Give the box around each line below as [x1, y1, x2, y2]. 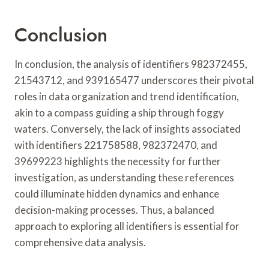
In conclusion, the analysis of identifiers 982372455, [14, 57, 247, 70]
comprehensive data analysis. [14, 235, 146, 249]
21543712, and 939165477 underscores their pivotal [14, 73, 254, 86]
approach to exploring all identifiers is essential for [14, 219, 240, 232]
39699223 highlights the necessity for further [14, 154, 221, 168]
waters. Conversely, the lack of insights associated [14, 122, 241, 135]
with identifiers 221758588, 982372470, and [14, 138, 217, 151]
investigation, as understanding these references [14, 171, 234, 184]
